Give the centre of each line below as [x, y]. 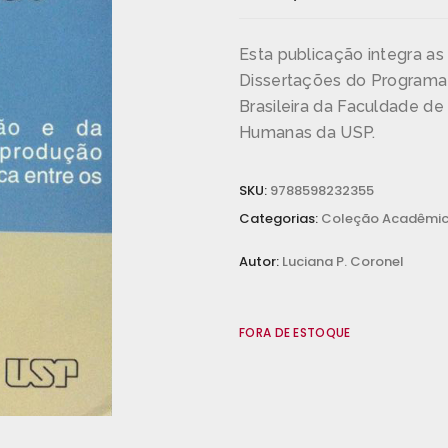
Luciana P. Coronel [343, 261]
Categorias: [280, 218]
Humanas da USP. [307, 132]
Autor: [260, 261]
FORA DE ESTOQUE [295, 332]
